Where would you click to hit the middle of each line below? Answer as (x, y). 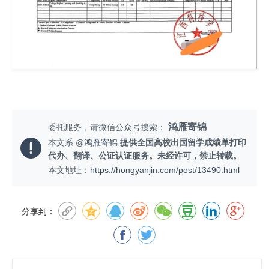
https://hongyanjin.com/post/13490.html (165, 170)
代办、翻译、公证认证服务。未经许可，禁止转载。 (145, 155)
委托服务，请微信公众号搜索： (108, 127)
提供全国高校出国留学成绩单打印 (183, 142)
